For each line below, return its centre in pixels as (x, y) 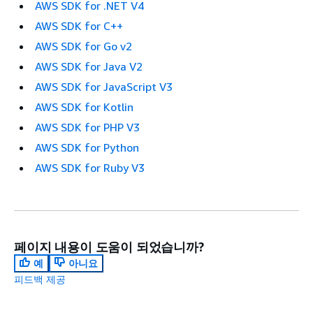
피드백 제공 (40, 279)
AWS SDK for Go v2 (83, 46)
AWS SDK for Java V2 (89, 66)
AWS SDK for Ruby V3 (90, 167)
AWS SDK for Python (87, 147)
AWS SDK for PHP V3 (87, 127)
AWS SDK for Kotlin (84, 107)
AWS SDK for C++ (79, 26)
